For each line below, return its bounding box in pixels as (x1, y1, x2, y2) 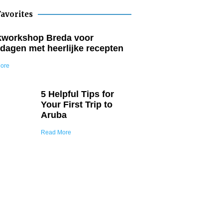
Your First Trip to (41, 100, 112, 110)
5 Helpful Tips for (41, 89, 114, 99)
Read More (41, 129, 71, 136)
